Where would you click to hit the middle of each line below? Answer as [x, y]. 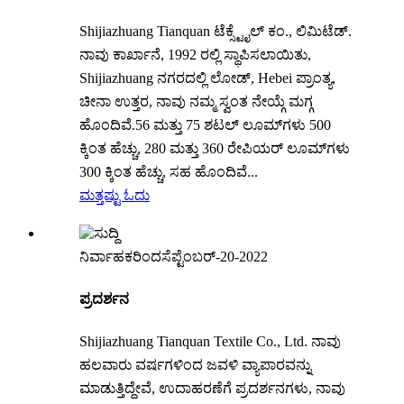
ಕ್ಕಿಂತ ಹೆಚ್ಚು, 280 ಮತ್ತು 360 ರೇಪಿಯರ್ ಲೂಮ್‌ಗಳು [215, 148]
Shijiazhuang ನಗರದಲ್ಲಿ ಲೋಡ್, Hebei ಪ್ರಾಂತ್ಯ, [207, 78]
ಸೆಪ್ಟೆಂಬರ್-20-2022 [215, 256]
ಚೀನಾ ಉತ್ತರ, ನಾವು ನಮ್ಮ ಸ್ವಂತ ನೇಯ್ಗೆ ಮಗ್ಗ [196, 101]
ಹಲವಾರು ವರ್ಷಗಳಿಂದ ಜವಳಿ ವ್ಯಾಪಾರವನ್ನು [195, 365]
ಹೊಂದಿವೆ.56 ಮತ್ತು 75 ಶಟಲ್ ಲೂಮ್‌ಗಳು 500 [205, 124]
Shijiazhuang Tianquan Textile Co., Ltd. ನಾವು [210, 342]
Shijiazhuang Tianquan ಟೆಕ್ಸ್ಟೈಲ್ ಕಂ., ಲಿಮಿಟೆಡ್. [216, 31]
